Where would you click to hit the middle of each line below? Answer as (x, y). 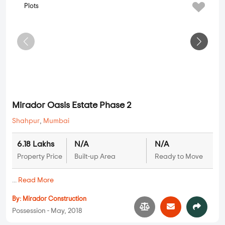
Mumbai (56, 121)
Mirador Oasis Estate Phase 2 (72, 106)
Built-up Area (95, 157)
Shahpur (26, 121)
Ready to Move (179, 157)
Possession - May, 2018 (47, 211)
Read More (36, 181)
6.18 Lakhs (36, 144)
